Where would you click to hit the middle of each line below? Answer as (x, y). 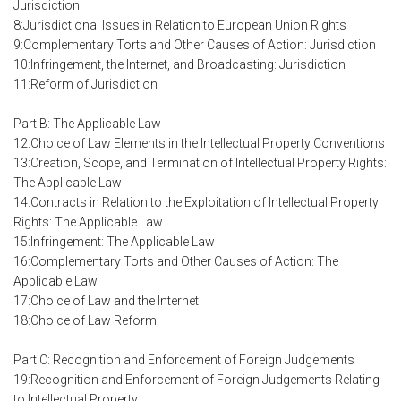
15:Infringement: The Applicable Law (114, 242)
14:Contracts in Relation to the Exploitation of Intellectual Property (196, 203)
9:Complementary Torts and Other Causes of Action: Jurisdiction (195, 45)
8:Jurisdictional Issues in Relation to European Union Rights (180, 26)
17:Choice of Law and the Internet (106, 301)
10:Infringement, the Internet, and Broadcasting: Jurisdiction (179, 65)
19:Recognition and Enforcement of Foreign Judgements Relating (196, 380)
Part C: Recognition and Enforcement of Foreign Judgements (184, 360)
